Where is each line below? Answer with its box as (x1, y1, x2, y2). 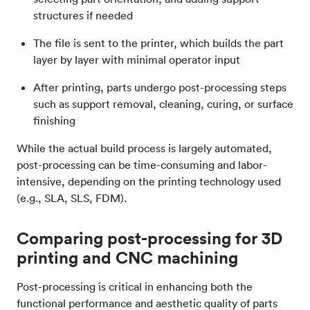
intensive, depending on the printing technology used (17, 174, 281, 189)
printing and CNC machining (17, 247, 238, 268)
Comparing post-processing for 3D (17, 228, 282, 249)
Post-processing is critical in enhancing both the (17, 280, 253, 294)
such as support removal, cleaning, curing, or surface (33, 97, 293, 111)
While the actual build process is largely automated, (17, 141, 272, 156)
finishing (33, 113, 78, 128)
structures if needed (33, 8, 136, 23)
